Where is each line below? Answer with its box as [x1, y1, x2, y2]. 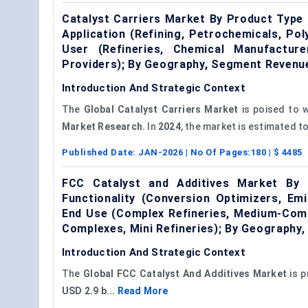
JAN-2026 [138, 146, 183, 157]
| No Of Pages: [183, 146, 251, 157]
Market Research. [62, 120, 146, 132]
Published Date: [62, 146, 138, 157]
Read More [117, 285, 168, 296]
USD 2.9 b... [62, 285, 118, 296]
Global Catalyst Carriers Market [83, 103, 239, 115]
